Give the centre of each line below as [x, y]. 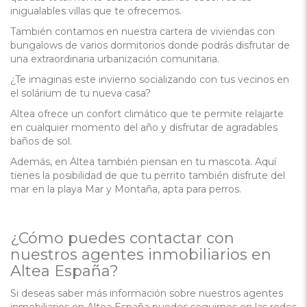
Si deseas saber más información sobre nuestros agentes [147, 293]
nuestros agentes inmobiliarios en [141, 255]
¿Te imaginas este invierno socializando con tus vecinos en [150, 79]
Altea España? [64, 271]
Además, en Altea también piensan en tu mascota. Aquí [143, 162]
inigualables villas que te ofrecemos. [96, 11]
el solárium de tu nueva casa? [81, 93]
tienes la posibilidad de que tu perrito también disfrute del [148, 175]
